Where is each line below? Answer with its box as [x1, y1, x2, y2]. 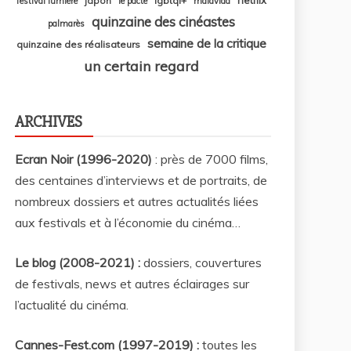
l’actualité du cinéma [15, 296, 126, 313]
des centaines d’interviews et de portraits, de [15, 172, 267, 188]
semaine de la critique [147, 34, 266, 51]
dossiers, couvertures [143, 254, 262, 270]
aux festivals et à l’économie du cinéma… [15, 214, 244, 230]
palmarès [47, 17, 85, 29]
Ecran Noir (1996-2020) [15, 150, 152, 167]
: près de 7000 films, [152, 150, 268, 167]
